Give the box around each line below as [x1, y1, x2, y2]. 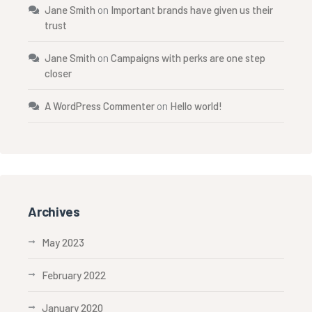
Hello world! [170, 100, 222, 112]
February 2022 [42, 269, 106, 281]
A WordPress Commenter [45, 100, 155, 112]
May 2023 [42, 236, 84, 249]
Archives [28, 203, 80, 219]
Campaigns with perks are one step [111, 52, 265, 64]
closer [45, 67, 72, 79]
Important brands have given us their [111, 3, 273, 16]
